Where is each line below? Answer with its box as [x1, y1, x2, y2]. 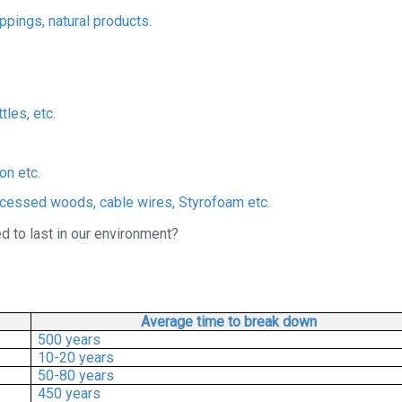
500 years [38, 331, 101, 348]
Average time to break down [141, 313, 317, 330]
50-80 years [38, 367, 115, 384]
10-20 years [38, 349, 115, 366]
